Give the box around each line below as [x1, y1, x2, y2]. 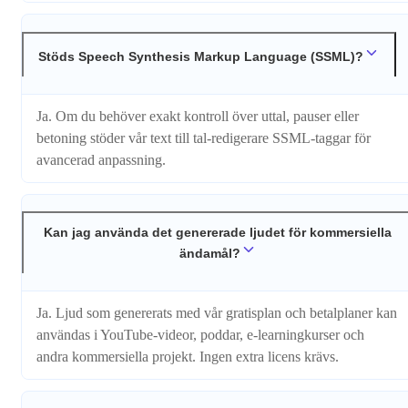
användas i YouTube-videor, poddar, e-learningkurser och [36, 326, 364, 342]
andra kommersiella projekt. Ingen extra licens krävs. [36, 348, 339, 364]
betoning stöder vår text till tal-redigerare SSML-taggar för [36, 129, 371, 146]
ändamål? [178, 246, 240, 261]
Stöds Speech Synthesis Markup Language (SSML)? [38, 48, 363, 64]
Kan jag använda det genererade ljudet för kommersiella [44, 225, 392, 240]
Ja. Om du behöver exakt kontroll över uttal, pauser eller [36, 107, 359, 124]
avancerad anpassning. [36, 151, 166, 168]
